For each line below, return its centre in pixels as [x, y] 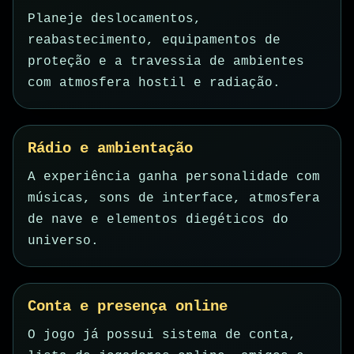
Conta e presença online [128, 307]
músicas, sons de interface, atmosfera [174, 199]
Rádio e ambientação [110, 149]
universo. [63, 241]
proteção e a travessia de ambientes [166, 62]
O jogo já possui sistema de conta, [162, 335]
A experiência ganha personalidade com [174, 177]
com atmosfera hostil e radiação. [154, 83]
